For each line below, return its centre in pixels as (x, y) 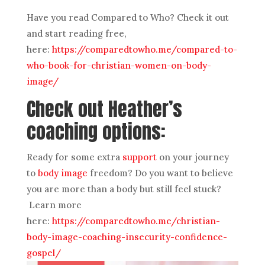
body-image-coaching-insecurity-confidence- (127, 237)
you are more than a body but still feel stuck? (124, 189)
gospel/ (43, 253)
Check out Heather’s (104, 109)
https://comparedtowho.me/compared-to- (144, 49)
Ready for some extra (74, 157)
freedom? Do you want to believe (160, 173)
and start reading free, (76, 33)
